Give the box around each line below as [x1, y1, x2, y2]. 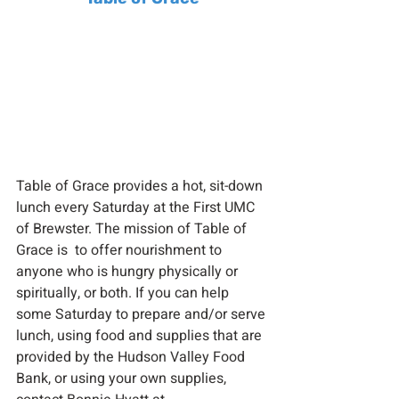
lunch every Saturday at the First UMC [16, 197, 258, 219]
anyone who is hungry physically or [16, 261, 241, 283]
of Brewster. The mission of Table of [16, 218, 250, 240]
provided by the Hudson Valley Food [16, 346, 248, 369]
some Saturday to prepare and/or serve [16, 304, 269, 326]
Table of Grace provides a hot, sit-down [16, 175, 266, 198]
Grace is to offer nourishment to [16, 240, 225, 262]
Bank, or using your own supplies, [16, 368, 230, 390]
